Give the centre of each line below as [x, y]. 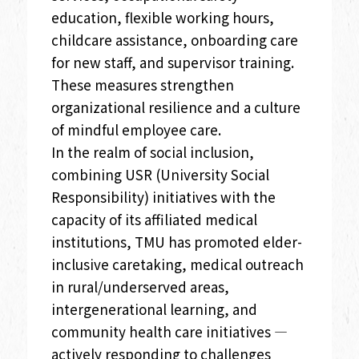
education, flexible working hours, [162, 17]
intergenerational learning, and [154, 309]
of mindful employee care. [137, 129]
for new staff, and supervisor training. [172, 62]
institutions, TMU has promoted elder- [176, 241]
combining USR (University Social [160, 174]
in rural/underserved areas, [140, 286]
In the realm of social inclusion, [152, 151]
